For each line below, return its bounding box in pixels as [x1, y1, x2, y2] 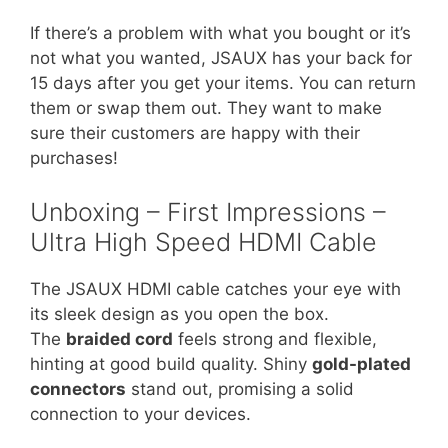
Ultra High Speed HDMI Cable [30, 226, 377, 257]
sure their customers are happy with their [30, 123, 360, 143]
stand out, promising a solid [126, 378, 354, 399]
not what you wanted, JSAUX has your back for [30, 48, 412, 68]
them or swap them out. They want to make [30, 98, 382, 118]
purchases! [30, 148, 118, 168]
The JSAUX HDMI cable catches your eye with [30, 278, 401, 299]
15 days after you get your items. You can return [30, 73, 416, 93]
